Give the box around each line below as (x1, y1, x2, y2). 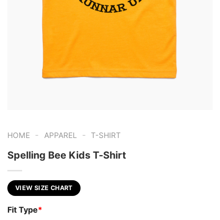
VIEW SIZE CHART (15, 184, 73, 192)
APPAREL (44, 130, 77, 140)
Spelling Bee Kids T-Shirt (7, 149, 126, 162)
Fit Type (7, 204, 38, 215)
